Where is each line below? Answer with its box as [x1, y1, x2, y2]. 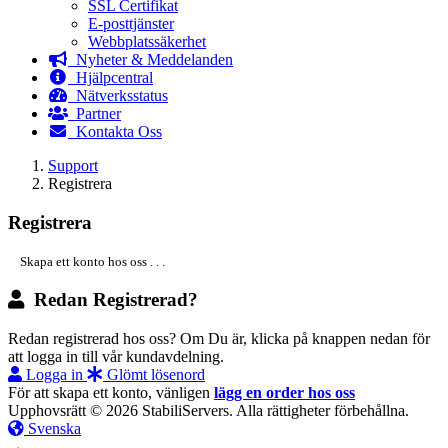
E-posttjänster [88, 15, 174, 32]
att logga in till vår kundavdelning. [8, 347, 224, 365]
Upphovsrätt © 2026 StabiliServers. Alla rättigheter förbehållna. [8, 401, 409, 419]
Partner [68, 105, 121, 122]
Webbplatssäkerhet [88, 33, 206, 50]
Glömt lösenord [103, 365, 205, 383]
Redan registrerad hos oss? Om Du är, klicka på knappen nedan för [8, 329, 430, 347]
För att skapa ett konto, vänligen [8, 383, 214, 401]
